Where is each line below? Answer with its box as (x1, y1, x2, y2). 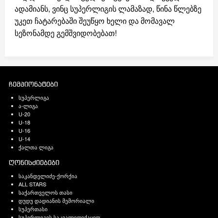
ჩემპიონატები (9, 81, 58, 89)
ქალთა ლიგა (18, 143, 54, 151)
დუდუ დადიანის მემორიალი (18, 197, 94, 205)
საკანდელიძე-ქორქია (18, 172, 77, 180)
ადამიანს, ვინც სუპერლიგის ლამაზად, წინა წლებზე (15, 3, 201, 14)
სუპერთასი (18, 205, 48, 213)
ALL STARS (18, 180, 46, 188)
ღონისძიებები (9, 160, 59, 167)
